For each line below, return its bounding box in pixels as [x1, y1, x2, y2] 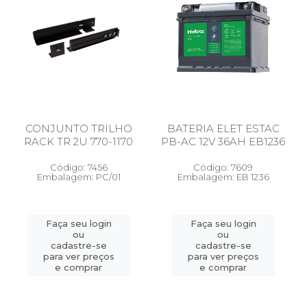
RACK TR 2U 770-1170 [24, 135, 133, 148]
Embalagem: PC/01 [36, 171, 121, 182]
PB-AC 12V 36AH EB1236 [161, 135, 285, 148]
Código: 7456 [49, 162, 108, 173]
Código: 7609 [193, 162, 253, 173]
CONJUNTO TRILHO [25, 122, 132, 135]
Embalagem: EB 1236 [177, 171, 269, 182]
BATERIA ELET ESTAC [167, 122, 280, 135]
